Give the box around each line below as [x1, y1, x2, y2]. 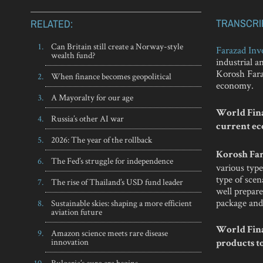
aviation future [51, 206, 102, 218]
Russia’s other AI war [51, 113, 124, 124]
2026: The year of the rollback [51, 134, 152, 146]
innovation [51, 236, 89, 248]
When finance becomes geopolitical [51, 70, 171, 82]
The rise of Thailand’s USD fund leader [51, 176, 183, 188]
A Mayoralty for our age [51, 92, 133, 103]
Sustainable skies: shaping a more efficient [51, 197, 192, 209]
